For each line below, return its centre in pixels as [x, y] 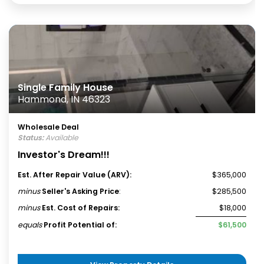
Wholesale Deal [48, 127]
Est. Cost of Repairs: [81, 208]
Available [61, 138]
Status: [31, 138]
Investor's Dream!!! [64, 155]
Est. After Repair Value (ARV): [75, 175]
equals [30, 225]
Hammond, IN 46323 [64, 99]
